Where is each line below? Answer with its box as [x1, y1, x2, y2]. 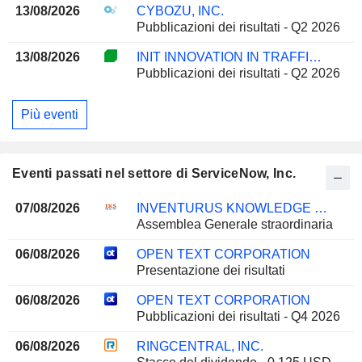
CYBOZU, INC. [136, 4, 224, 19]
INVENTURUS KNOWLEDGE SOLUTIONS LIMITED [314, 200, 327, 215]
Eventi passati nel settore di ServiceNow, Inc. [12, 166, 297, 180]
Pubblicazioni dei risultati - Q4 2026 [136, 309, 340, 323]
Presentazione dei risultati [136, 263, 285, 277]
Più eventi [21, 107, 78, 121]
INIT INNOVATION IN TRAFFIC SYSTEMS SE [308, 50, 322, 65]
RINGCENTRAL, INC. [136, 339, 263, 353]
